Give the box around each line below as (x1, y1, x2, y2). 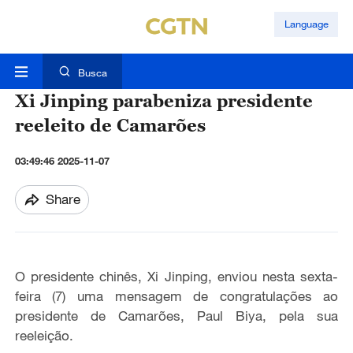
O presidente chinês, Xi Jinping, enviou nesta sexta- (14, 268, 339, 285)
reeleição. (14, 327, 73, 344)
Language (284, 17, 329, 31)
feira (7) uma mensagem (14, 288, 194, 305)
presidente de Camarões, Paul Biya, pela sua (14, 307, 339, 325)
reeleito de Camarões (14, 114, 206, 136)
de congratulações (193, 288, 324, 305)
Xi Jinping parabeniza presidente (14, 90, 313, 112)
